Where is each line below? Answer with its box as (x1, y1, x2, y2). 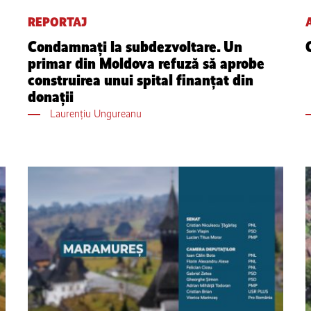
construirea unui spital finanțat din (28, 70, 253, 90)
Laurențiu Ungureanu (50, 106, 142, 120)
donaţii (28, 87, 74, 106)
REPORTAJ (28, 14, 87, 30)
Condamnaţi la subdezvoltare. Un (28, 37, 242, 56)
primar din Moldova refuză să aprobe (28, 53, 264, 73)
